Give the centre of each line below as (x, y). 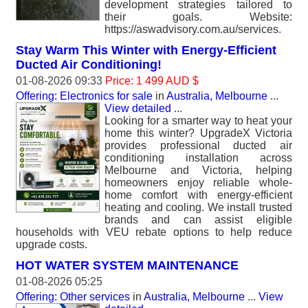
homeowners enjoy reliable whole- (198, 183)
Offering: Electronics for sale (84, 96)
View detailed (138, 108)
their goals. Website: (198, 17)
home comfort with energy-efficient (198, 195)
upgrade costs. (52, 244)
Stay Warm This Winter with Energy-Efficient (146, 50)
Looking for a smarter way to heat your (198, 121)
